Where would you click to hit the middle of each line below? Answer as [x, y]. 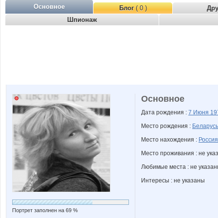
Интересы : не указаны [173, 181]
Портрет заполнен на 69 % [45, 210]
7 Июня [199, 112]
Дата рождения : [165, 112]
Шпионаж [82, 20]
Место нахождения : [170, 140]
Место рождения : [167, 126]
